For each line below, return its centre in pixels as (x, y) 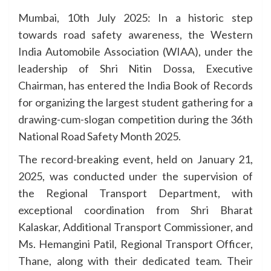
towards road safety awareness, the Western (135, 34)
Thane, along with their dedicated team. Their (135, 260)
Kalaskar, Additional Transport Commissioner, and (135, 227)
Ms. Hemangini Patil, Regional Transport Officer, (135, 243)
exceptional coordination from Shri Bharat (135, 210)
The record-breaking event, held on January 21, (135, 159)
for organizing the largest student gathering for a (135, 102)
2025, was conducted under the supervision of (135, 176)
